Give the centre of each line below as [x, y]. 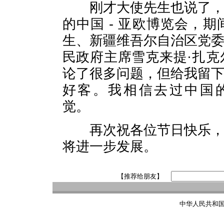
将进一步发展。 [109, 146]
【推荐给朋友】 [140, 176]
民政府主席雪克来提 [125, 57]
